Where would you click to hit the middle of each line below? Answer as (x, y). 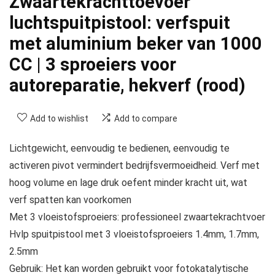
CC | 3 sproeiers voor (93, 65)
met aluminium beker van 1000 (136, 44)
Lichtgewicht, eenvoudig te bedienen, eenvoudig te (119, 149)
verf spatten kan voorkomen (70, 200)
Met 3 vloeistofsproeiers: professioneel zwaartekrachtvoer (137, 217)
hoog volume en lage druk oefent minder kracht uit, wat (128, 183)
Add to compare (146, 119)
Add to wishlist (59, 119)
